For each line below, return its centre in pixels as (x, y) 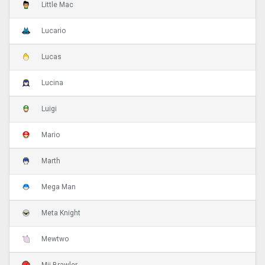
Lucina (52, 83)
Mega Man (59, 187)
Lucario (54, 31)
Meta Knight (61, 213)
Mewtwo (55, 239)
